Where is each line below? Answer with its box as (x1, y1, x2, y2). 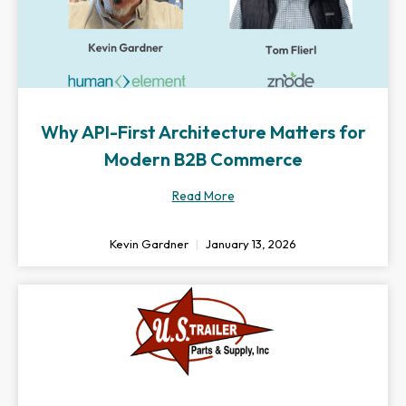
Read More (171, 188, 235, 204)
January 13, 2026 (203, 237, 296, 251)
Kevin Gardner (110, 237, 191, 251)
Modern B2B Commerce (103, 148, 303, 170)
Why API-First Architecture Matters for (40, 121, 366, 143)
